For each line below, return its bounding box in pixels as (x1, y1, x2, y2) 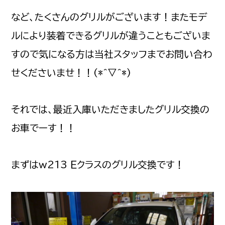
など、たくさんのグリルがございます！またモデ (11, 12, 208, 22)
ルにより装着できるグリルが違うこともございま (11, 31, 211, 41)
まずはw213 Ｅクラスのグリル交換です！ (11, 160, 185, 170)
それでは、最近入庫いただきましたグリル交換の (11, 104, 210, 115)
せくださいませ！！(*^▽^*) (11, 68, 132, 78)
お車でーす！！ (11, 123, 76, 133)
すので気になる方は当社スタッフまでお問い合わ (11, 49, 213, 59)
